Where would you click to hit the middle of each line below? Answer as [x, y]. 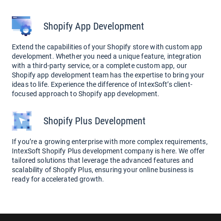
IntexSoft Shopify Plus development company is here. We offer [109, 151]
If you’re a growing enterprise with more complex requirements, [110, 142]
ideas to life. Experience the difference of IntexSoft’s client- [102, 84]
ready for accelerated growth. [58, 179]
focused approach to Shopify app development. [86, 94]
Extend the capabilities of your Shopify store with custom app [107, 47]
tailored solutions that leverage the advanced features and [103, 160]
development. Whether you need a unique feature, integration [107, 56]
